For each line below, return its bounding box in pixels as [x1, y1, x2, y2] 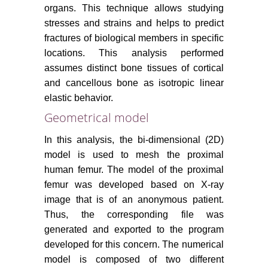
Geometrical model [44, 109, 149, 126]
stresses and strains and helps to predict [44, 18, 224, 29]
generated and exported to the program [44, 224, 224, 235]
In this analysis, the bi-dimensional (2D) [44, 135, 224, 145]
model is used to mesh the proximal [44, 150, 224, 160]
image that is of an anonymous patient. [44, 194, 224, 205]
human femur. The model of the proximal [44, 165, 224, 175]
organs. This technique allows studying [44, 3, 224, 14]
